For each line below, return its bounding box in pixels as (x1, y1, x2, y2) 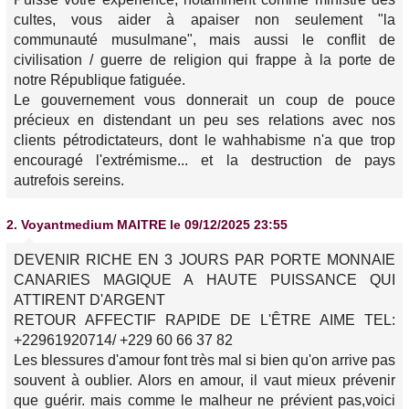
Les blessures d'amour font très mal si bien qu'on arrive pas (14, 352, 395, 369)
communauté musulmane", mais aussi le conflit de (14, 32, 395, 48)
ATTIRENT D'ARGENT (14, 292, 165, 309)
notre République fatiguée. (14, 72, 185, 89)
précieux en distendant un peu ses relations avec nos (14, 112, 395, 129)
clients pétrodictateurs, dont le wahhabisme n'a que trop (14, 132, 395, 149)
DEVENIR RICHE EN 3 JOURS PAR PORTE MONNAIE (14, 252, 395, 268)
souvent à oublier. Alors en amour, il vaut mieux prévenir (14, 372, 395, 389)
